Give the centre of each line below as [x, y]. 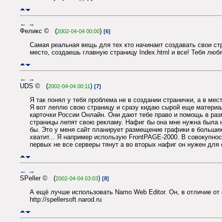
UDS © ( [34, 86]
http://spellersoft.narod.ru [66, 199]
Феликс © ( [38, 31]
